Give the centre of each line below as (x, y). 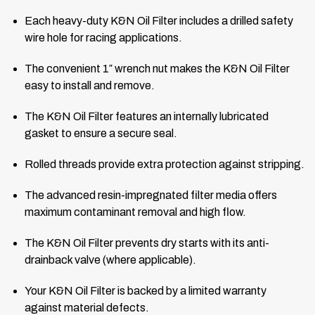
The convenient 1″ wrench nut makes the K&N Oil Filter (157, 68)
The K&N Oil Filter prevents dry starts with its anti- (147, 243)
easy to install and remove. (90, 85)
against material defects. (87, 307)
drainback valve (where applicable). (110, 259)
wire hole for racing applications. (103, 37)
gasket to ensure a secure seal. (101, 133)
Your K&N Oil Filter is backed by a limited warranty (146, 290)
